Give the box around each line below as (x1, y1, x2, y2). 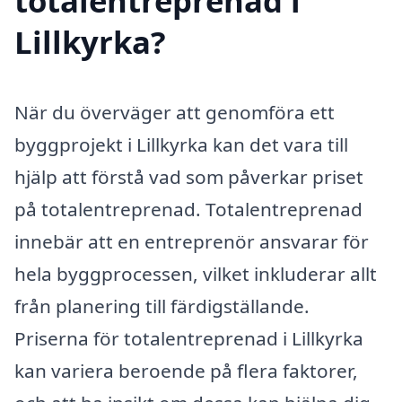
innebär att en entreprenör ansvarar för (14, 229, 369, 255)
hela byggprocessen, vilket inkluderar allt (14, 261, 377, 287)
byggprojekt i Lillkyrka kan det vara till (14, 132, 348, 158)
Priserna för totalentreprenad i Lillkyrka (14, 326, 363, 352)
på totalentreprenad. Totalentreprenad (14, 197, 363, 223)
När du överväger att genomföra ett (14, 100, 335, 126)
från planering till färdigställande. (14, 293, 310, 319)
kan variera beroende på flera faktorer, (14, 358, 358, 384)
